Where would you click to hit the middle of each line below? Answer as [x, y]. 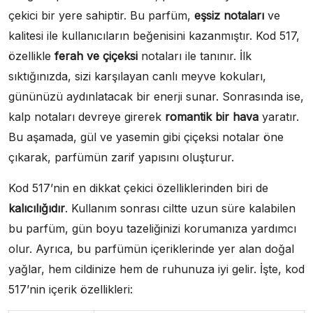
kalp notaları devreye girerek [87, 117]
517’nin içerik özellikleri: [71, 290]
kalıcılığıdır [37, 209]
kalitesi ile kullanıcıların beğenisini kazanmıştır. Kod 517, [154, 36]
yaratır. [279, 117]
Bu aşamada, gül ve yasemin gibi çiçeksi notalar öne [146, 137]
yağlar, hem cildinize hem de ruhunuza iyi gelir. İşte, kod [156, 269]
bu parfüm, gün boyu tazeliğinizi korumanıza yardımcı [152, 229]
